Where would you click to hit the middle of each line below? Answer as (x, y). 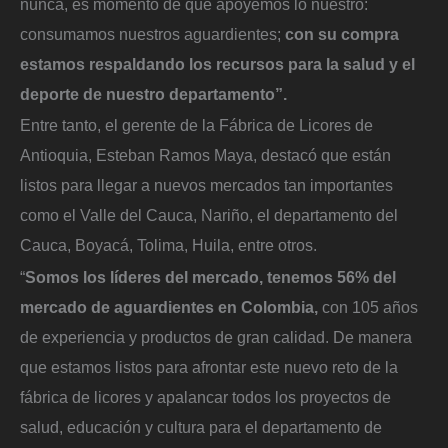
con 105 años (368, 306)
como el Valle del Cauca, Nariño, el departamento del (209, 215)
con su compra (342, 33)
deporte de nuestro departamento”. (153, 93)
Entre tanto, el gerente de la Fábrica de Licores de (196, 125)
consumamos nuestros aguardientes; (152, 33)
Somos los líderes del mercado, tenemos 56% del (210, 276)
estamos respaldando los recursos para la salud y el (217, 63)
